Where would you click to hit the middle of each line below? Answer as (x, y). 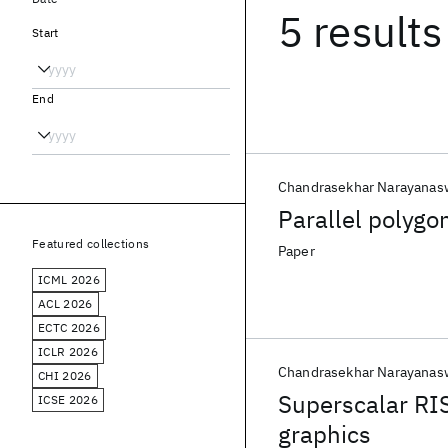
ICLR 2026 (68, 351)
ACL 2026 (65, 303)
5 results (360, 31)
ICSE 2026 (68, 399)
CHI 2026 (65, 375)
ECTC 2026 (69, 327)
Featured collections (91, 243)
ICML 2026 (69, 279)
